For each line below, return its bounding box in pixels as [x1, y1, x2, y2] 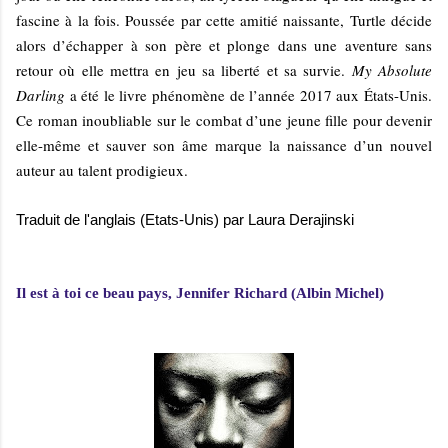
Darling [16, 84, 70, 105]
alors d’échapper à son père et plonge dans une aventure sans [16, 34, 432, 55]
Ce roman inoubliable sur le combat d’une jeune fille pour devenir [16, 109, 432, 130]
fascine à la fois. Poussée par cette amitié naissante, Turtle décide [16, 9, 432, 30]
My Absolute [345, 59, 433, 80]
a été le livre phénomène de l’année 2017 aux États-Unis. [69, 84, 433, 105]
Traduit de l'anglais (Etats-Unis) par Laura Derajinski [16, 210, 354, 228]
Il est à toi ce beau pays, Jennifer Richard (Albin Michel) [16, 284, 384, 301]
